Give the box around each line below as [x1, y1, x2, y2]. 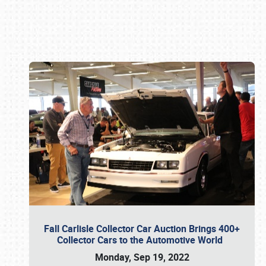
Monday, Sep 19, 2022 [94, 251, 189, 264]
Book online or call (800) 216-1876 [61, 128, 205, 142]
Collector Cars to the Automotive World [56, 233, 227, 246]
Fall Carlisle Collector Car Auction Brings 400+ [44, 222, 240, 235]
